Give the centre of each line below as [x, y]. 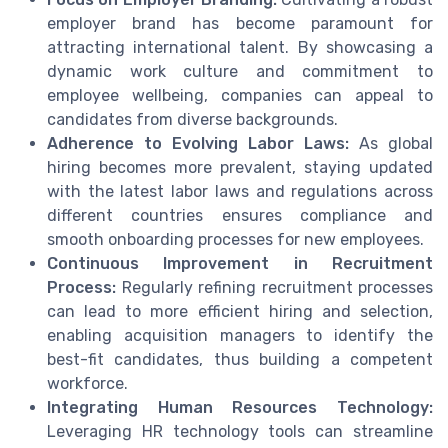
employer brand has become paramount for [240, 24]
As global [391, 144]
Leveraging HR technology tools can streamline [240, 432]
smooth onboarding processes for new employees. [235, 240]
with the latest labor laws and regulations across [240, 192]
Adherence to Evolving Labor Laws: [198, 144]
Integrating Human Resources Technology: [240, 408]
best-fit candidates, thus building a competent [240, 360]
